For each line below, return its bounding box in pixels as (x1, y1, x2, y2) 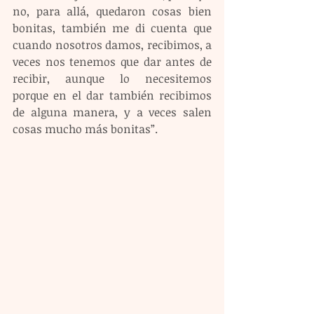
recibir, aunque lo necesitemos (13, 71, 212, 87)
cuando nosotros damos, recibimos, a (13, 37, 212, 53)
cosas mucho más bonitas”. (13, 121, 158, 137)
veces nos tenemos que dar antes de (13, 54, 212, 70)
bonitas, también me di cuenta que (13, 20, 212, 36)
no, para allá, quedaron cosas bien (13, 4, 212, 20)
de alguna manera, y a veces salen (13, 104, 212, 121)
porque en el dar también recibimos (13, 88, 212, 104)
